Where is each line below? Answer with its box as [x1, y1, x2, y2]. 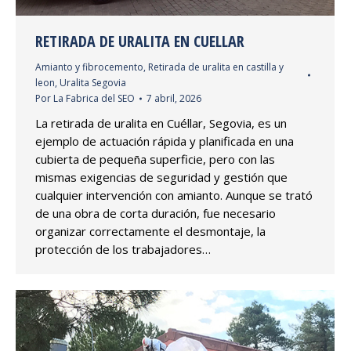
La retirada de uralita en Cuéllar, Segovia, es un [35, 114, 287, 131]
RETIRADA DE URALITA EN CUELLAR [35, 30, 244, 52]
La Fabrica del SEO [53, 91, 135, 105]
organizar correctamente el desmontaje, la [35, 223, 266, 239]
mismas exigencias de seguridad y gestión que [35, 168, 288, 185]
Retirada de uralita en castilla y [148, 60, 284, 74]
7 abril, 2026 [147, 91, 201, 105]
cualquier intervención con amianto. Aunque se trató [35, 186, 313, 203]
